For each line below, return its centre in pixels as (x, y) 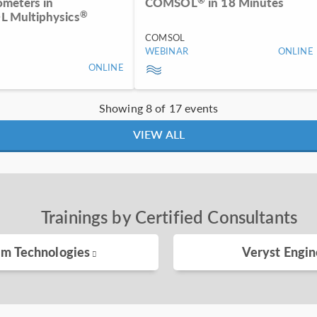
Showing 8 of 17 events (158, 108)
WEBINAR (166, 51)
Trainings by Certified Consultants (169, 217)
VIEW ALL (158, 134)
